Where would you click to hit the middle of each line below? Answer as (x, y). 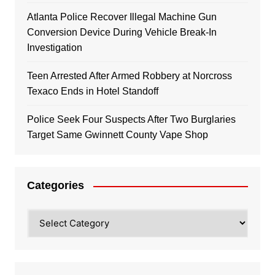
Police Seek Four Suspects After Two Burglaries (131, 120)
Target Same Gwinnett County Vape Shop (117, 135)
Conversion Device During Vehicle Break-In (122, 33)
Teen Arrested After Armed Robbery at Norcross (129, 76)
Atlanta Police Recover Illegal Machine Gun (122, 17)
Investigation (54, 48)
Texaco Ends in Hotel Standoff (92, 91)
